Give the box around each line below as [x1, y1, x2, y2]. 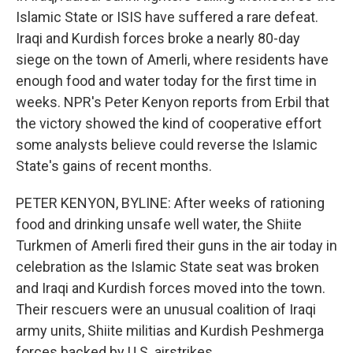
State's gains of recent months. [16, 158, 212, 174]
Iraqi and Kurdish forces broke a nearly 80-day [16, 30, 300, 46]
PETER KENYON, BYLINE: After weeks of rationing [16, 195, 325, 211]
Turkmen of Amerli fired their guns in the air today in [16, 237, 337, 254]
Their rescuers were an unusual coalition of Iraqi [16, 301, 316, 318]
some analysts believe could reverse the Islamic [16, 136, 318, 153]
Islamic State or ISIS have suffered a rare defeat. [16, 9, 318, 25]
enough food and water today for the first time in [16, 72, 317, 89]
